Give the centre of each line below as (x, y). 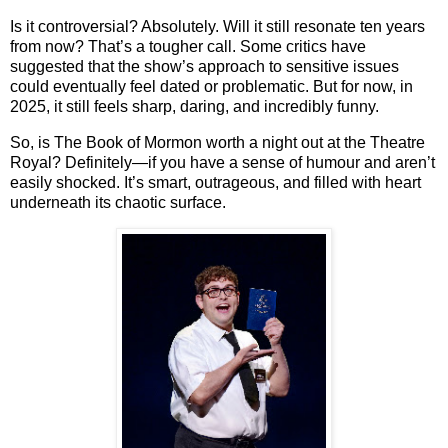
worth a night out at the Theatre (313, 142)
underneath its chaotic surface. (118, 202)
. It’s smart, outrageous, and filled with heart (268, 182)
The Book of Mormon (128, 142)
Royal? (37, 162)
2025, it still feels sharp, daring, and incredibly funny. (194, 106)
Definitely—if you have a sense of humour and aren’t (250, 162)
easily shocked (63, 182)
